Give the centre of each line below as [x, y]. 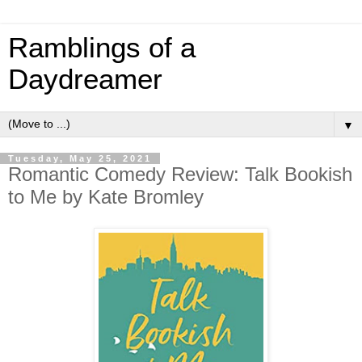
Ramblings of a [102, 48]
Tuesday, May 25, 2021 [80, 158]
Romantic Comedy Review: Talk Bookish [180, 174]
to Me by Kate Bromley [106, 197]
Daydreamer [85, 79]
